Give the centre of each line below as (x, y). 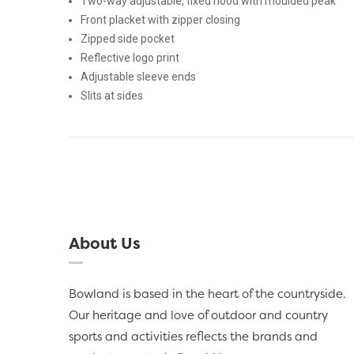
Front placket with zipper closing (160, 20)
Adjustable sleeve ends (138, 77)
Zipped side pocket (128, 39)
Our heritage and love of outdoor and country (198, 315)
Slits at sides (112, 96)
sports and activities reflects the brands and (193, 337)
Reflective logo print (130, 58)
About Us (105, 243)
